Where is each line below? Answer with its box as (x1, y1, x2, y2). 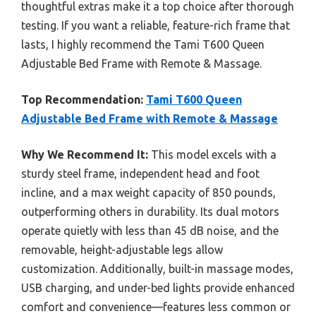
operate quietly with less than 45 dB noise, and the (21, 224, 279, 237)
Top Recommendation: (21, 92, 143, 106)
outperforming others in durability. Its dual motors (21, 205, 279, 218)
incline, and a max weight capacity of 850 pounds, (21, 186, 276, 199)
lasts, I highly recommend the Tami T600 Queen (21, 37, 265, 51)
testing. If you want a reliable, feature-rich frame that (21, 18, 290, 32)
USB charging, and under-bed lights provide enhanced (21, 281, 295, 294)
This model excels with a (148, 147, 276, 161)
